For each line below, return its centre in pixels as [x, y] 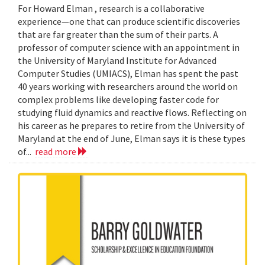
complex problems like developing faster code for [118, 100]
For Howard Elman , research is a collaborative [111, 9]
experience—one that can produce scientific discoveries [129, 22]
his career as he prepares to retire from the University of [131, 126]
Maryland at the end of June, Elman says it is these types [132, 139]
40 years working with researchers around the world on [128, 87]
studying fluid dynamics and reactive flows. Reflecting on [132, 113]
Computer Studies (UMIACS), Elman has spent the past [128, 74]
